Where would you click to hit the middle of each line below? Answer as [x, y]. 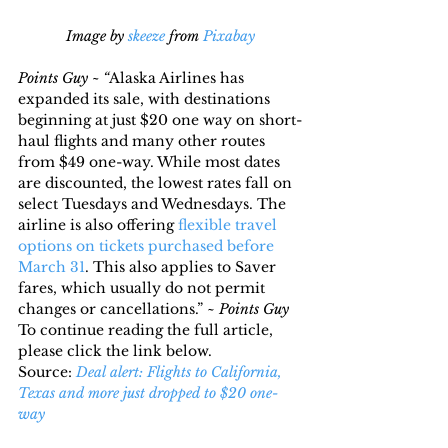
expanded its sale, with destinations [146, 98]
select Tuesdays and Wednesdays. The [154, 203]
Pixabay [228, 35]
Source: [47, 371]
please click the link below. [115, 350]
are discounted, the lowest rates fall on [157, 182]
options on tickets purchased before [148, 245]
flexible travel [229, 224]
